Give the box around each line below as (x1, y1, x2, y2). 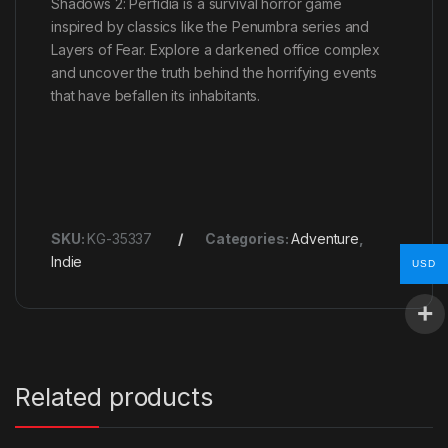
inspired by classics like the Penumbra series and (51, 17, 370, 35)
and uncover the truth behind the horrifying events (51, 63, 377, 81)
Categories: (204, 229, 292, 247)
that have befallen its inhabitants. (51, 86, 261, 104)
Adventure (291, 229, 359, 247)
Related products (15, 381, 213, 412)
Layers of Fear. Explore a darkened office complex (51, 40, 381, 58)
